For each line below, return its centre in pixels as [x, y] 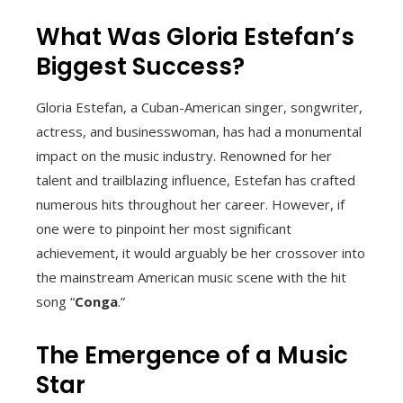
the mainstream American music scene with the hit [191, 277]
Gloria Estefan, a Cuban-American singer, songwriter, [199, 107]
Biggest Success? [140, 66]
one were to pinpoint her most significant [164, 228]
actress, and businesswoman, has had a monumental [199, 131]
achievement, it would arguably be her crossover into [201, 252]
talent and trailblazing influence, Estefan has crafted [196, 179]
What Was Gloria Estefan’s [195, 36]
